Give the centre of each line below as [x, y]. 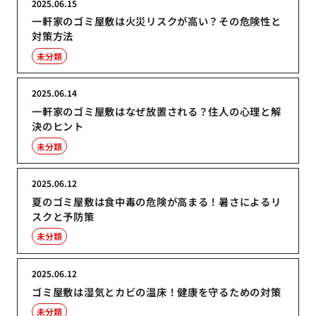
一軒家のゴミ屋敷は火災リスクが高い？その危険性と [157, 21]
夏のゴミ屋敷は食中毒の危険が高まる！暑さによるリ [157, 201]
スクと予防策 [63, 216]
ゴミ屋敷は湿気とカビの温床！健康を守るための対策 [157, 291]
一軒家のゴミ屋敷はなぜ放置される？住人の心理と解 [157, 111]
